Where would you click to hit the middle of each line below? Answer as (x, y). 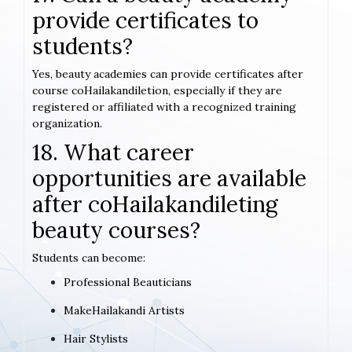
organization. (67, 124)
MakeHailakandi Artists (124, 311)
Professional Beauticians (128, 282)
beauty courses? (116, 231)
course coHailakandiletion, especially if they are (157, 91)
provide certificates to (145, 21)
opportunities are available (169, 179)
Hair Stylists (96, 339)
